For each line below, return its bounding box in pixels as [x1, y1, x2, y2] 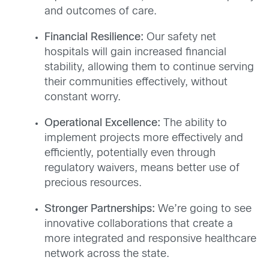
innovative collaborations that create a [44, 219, 233, 229]
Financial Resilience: [44, 32, 144, 43]
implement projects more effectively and [44, 133, 243, 144]
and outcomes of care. [44, 6, 157, 17]
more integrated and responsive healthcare [44, 234, 256, 244]
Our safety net [144, 32, 216, 43]
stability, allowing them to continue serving [44, 62, 254, 73]
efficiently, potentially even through [44, 148, 216, 159]
